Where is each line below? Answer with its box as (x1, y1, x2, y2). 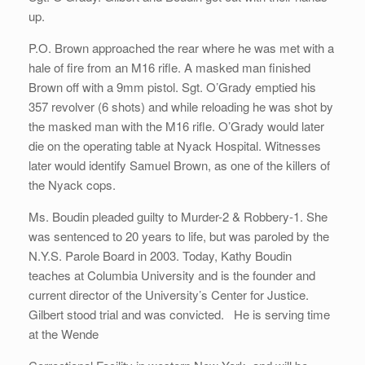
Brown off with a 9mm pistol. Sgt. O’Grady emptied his (29, 78, 316, 96)
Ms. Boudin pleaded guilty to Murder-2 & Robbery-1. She (29, 208, 328, 226)
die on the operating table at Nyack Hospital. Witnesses (29, 137, 321, 155)
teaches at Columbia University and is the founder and (29, 266, 315, 284)
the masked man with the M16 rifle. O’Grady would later (29, 117, 324, 135)
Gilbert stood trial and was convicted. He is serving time (29, 306, 330, 323)
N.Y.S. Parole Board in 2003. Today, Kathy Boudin (29, 247, 292, 265)
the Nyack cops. (29, 176, 116, 194)
